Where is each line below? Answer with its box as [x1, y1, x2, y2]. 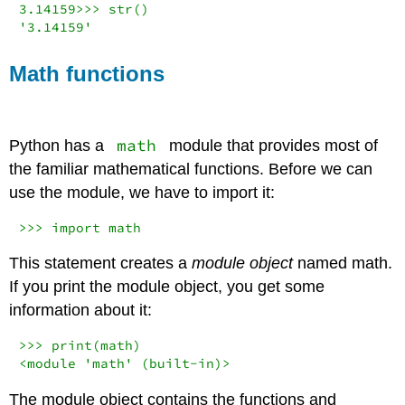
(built [132, 355, 190, 372]
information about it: [9, 301, 153, 320]
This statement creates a [9, 254, 193, 273]
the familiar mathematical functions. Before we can [9, 159, 373, 178]
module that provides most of [164, 136, 378, 155]
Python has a [9, 136, 109, 155]
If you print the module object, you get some [9, 278, 325, 297]
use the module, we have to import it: [9, 183, 276, 202]
